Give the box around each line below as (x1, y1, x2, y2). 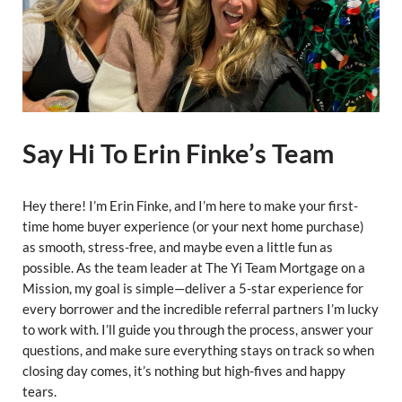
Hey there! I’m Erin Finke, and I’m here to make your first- (22, 197, 358, 214)
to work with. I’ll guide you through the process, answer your (22, 321, 373, 337)
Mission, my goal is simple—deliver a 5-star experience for (22, 280, 363, 296)
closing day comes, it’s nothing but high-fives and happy (22, 363, 345, 379)
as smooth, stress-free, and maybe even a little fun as (22, 239, 333, 255)
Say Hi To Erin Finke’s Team (22, 138, 334, 170)
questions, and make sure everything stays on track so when (22, 342, 374, 358)
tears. (22, 383, 57, 399)
